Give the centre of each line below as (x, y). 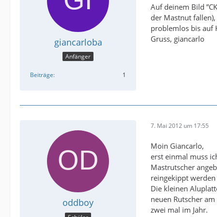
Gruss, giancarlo (178, 39)
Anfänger (78, 57)
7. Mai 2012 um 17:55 (180, 125)
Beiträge (42, 75)
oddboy (78, 203)
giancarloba (78, 42)
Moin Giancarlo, (177, 146)
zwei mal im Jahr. (179, 210)
